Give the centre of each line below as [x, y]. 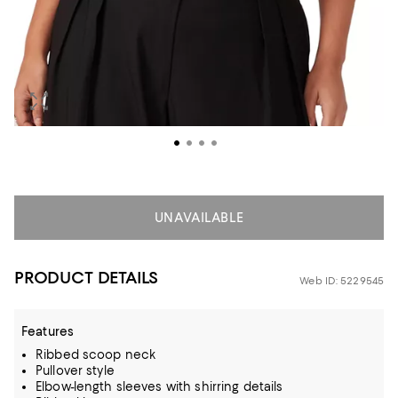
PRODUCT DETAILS [87, 277]
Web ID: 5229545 [342, 280]
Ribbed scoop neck [96, 354]
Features [48, 331]
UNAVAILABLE [199, 217]
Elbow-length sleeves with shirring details [159, 386]
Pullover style [75, 370]
